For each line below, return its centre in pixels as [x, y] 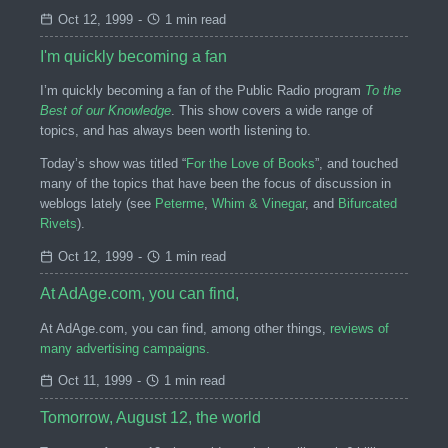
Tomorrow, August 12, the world [150, 418]
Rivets [58, 224]
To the [383, 91]
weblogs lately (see [97, 204]
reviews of [359, 328]
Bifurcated [367, 204]
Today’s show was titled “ [113, 164]
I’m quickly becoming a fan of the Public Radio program [202, 91]
